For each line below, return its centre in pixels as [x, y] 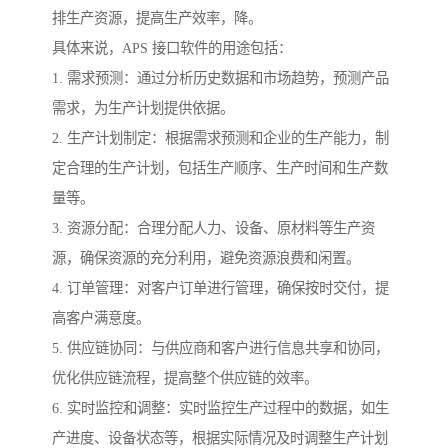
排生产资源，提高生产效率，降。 [157, 18]
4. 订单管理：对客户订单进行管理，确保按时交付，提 [220, 288]
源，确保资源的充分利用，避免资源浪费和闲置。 [206, 258]
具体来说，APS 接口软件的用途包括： [172, 48]
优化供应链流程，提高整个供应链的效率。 [185, 378]
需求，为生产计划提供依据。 [143, 108]
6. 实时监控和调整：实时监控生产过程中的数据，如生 [220, 408]
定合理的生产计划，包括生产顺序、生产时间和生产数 [220, 168]
